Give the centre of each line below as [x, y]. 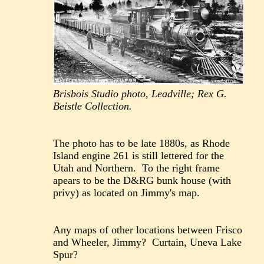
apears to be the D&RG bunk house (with [142, 180]
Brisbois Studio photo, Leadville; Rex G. [140, 93]
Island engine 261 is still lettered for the [139, 155]
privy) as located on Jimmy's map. [127, 192]
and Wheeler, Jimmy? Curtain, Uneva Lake [148, 242]
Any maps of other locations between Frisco [148, 230]
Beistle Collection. [93, 106]
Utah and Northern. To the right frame [137, 168]
